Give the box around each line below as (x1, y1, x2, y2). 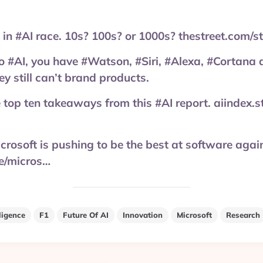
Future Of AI (62, 210, 109, 220)
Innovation (122, 210, 163, 220)
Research (225, 210, 260, 220)
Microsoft (176, 210, 212, 220)
